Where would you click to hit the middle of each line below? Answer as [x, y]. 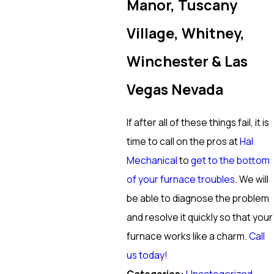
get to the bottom [230, 160]
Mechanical [152, 160]
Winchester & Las [187, 61]
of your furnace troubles [180, 179]
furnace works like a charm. [187, 236]
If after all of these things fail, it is [198, 122]
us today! [147, 255]
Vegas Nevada [175, 90]
